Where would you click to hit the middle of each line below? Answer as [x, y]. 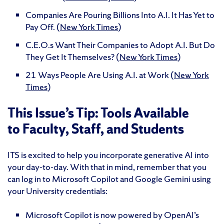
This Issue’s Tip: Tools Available [98, 112]
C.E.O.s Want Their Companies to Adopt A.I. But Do [120, 44]
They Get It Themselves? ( [72, 56]
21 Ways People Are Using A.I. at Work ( [100, 74]
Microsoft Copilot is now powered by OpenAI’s [112, 214]
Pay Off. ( [43, 26]
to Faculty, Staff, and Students [96, 128]
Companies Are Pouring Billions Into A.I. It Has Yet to [120, 14]
